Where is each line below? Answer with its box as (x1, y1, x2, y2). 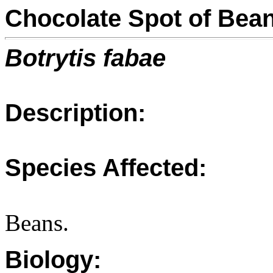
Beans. (5, 210, 69, 236)
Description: (5, 99, 146, 126)
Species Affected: (5, 154, 207, 181)
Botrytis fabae (5, 44, 166, 71)
